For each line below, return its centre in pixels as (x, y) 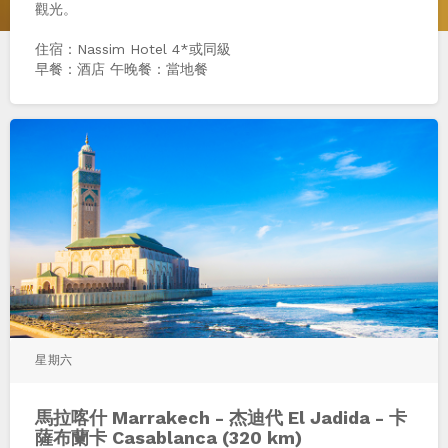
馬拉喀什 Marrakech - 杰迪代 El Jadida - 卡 (221, 417)
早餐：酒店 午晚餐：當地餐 (121, 68)
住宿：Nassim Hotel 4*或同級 (133, 48)
